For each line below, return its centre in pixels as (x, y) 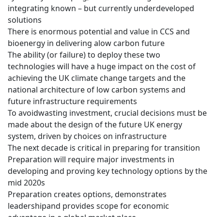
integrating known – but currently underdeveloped (101, 8)
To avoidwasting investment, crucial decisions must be (107, 113)
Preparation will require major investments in (91, 159)
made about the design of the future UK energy (95, 124)
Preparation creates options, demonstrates (87, 194)
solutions (25, 20)
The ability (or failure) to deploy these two (84, 55)
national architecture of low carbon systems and (97, 90)
